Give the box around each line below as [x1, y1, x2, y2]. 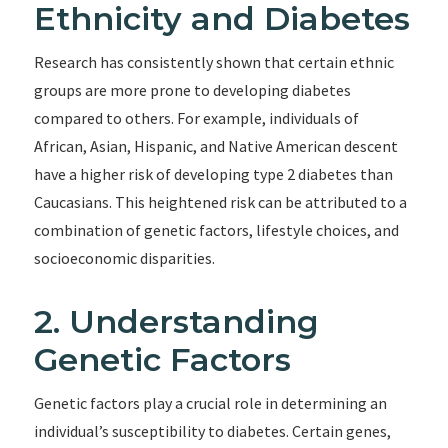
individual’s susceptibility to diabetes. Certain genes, [33, 421, 391, 441]
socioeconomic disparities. [33, 248, 215, 268]
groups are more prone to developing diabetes [33, 80, 351, 100]
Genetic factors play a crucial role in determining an [33, 393, 387, 413]
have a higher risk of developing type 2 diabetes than [33, 164, 393, 184]
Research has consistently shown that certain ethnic [33, 52, 394, 72]
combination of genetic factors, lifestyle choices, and [33, 220, 399, 240]
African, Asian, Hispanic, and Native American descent [33, 136, 398, 156]
